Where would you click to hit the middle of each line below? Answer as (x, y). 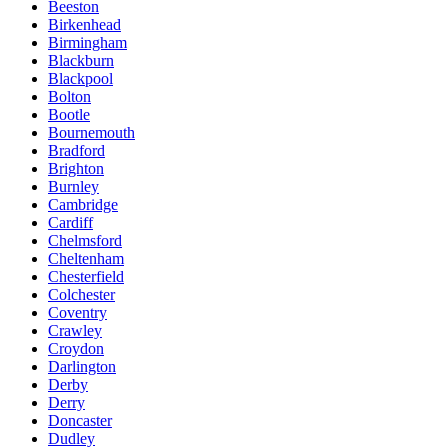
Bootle (69, 115)
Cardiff (70, 223)
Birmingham (87, 43)
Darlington (82, 367)
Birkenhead (84, 25)
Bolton (69, 97)
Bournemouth (91, 133)
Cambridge (83, 205)
